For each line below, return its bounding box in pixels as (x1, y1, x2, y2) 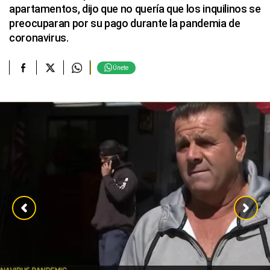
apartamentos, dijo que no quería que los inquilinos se (9, 2, 261, 15)
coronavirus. (9, 31, 69, 44)
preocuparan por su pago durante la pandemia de (9, 17, 240, 30)
